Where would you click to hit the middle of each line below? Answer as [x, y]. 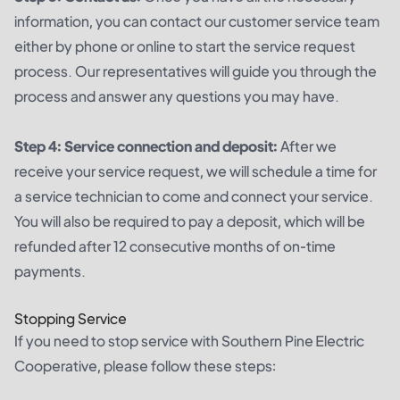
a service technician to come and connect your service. [194, 196]
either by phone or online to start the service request [185, 46]
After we [307, 146]
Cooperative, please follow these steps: [145, 365]
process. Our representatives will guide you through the [196, 71]
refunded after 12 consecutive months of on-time [175, 246]
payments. [50, 271]
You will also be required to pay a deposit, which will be [190, 221]
